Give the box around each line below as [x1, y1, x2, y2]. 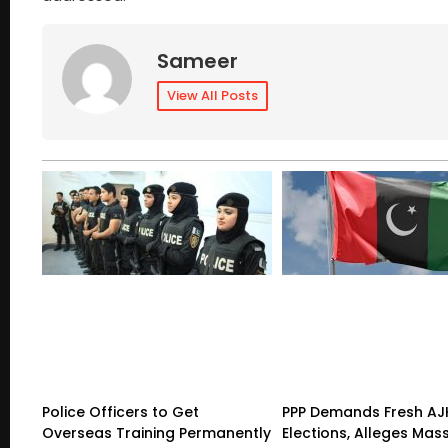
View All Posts [167, 85, 258, 105]
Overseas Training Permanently [42, 422, 271, 443]
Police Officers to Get [42, 401, 199, 422]
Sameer [157, 46, 238, 75]
